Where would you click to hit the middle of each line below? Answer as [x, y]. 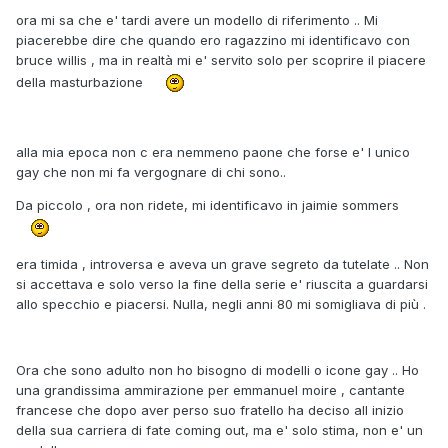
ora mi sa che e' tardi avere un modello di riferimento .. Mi [197, 20]
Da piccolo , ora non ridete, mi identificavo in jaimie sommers [211, 205]
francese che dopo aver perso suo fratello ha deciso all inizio [210, 410]
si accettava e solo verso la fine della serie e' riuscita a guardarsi [222, 284]
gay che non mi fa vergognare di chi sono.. [151, 172]
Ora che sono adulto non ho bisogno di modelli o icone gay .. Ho [217, 370]
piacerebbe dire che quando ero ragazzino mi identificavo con [213, 40]
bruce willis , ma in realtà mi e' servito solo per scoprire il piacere [221, 60]
